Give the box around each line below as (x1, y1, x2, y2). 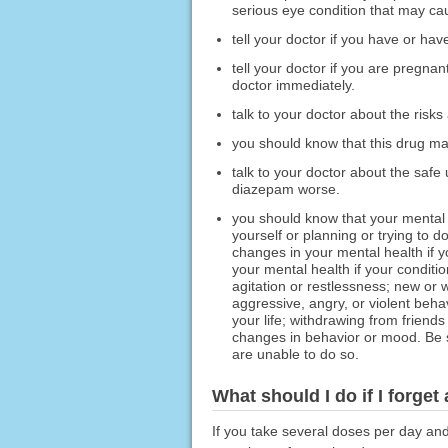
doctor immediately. (231, 76, 355, 93)
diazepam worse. (231, 180, 340, 197)
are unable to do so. (231, 345, 359, 362)
